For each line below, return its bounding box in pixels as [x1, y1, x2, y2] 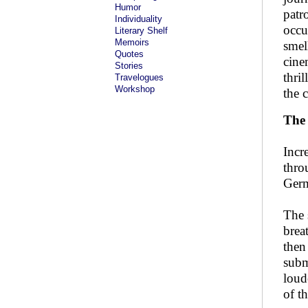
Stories [115, 60, 143, 71]
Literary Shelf [115, 25, 168, 36]
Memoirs [115, 37, 149, 47]
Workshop [115, 84, 155, 94]
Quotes [115, 49, 144, 59]
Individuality [115, 14, 162, 24]
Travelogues [115, 72, 164, 82]
